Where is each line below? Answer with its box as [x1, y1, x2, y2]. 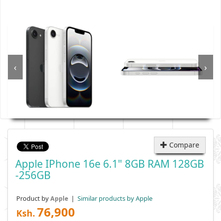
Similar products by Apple [76, 194, 152, 203]
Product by [16, 194, 50, 203]
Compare [167, 140, 199, 149]
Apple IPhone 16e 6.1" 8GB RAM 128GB [15, 157, 204, 171]
